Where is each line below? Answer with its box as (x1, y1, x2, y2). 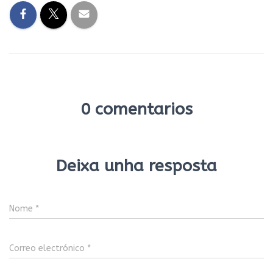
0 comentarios (80, 99, 193, 119)
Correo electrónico (9, 243, 87, 253)
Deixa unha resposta (56, 156, 217, 175)
